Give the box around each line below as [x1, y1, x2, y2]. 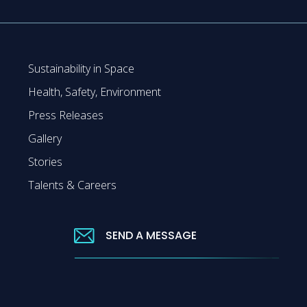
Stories [27, 153, 62, 169]
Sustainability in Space [27, 60, 134, 76]
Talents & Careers [27, 177, 116, 193]
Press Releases [27, 107, 103, 123]
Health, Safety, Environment [27, 84, 161, 99]
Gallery [27, 130, 62, 146]
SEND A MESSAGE [106, 228, 197, 244]
